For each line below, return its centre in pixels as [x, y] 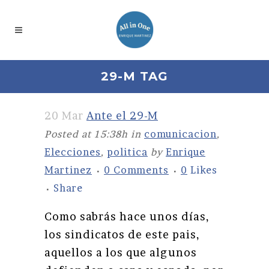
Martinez [68, 170]
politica [127, 152]
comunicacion [180, 134]
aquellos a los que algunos [121, 252]
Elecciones [73, 152]
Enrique [186, 152]
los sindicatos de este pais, [122, 234]
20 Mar [64, 116]
